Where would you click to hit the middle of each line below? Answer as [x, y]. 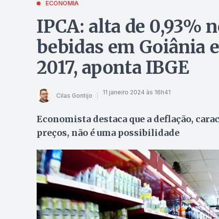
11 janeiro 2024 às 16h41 [136, 92]
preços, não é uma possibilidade [108, 133]
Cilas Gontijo [74, 95]
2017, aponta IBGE [113, 68]
